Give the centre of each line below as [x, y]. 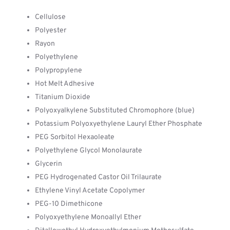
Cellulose [50, 17]
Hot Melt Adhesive [65, 84]
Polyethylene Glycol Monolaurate [89, 151]
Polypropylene [59, 71]
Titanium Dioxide [63, 97]
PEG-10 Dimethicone [69, 204]
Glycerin [49, 164]
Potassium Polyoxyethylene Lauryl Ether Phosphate [119, 124]
